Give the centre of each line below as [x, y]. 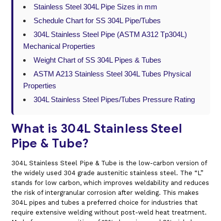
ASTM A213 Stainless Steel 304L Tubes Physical [112, 74]
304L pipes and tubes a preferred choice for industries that [104, 203]
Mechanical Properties [59, 46]
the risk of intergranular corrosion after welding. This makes [105, 193]
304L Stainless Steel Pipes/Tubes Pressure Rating [114, 100]
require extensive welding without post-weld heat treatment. [109, 213]
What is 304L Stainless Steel [97, 129]
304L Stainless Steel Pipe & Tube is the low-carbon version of [109, 163]
